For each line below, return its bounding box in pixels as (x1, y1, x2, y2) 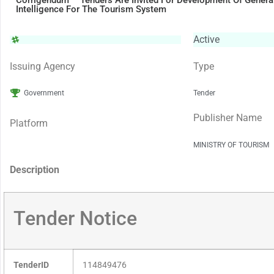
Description (10, 163, 59, 176)
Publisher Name (193, 112, 262, 124)
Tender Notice (13, 207, 137, 231)
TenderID (13, 260, 49, 271)
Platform (10, 117, 48, 130)
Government (23, 89, 64, 98)
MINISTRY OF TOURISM (193, 140, 269, 149)
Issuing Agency (10, 61, 75, 72)
